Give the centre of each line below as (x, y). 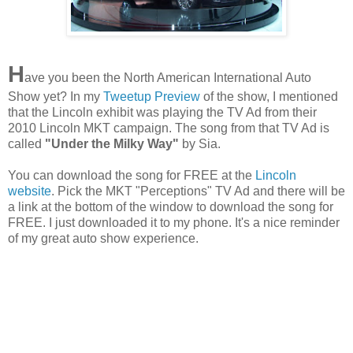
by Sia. (200, 143)
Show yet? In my (56, 96)
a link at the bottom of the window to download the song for (171, 206)
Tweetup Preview (152, 96)
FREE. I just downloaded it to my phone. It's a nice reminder (174, 222)
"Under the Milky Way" (112, 143)
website (30, 191)
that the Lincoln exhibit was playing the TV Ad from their (162, 112)
